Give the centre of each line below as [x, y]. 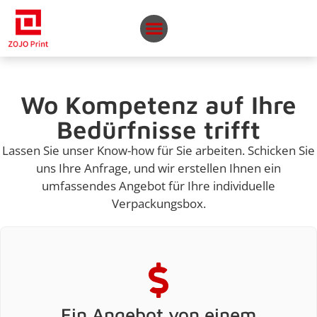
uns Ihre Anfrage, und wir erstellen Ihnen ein [158, 168]
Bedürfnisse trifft [158, 129]
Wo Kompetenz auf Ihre [158, 104]
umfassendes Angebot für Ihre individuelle [158, 186]
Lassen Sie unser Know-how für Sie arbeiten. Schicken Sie [158, 150]
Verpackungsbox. [158, 203]
